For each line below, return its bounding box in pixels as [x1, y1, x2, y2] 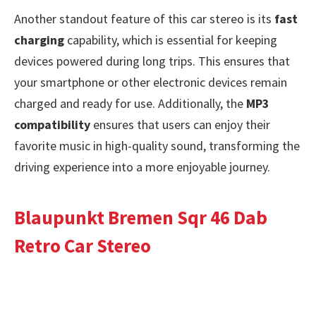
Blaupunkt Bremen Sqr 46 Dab [14, 205, 267, 229]
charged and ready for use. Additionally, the [14, 95, 246, 111]
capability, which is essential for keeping [64, 31, 277, 48]
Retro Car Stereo [14, 233, 151, 257]
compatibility [14, 116, 90, 133]
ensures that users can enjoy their [90, 116, 270, 133]
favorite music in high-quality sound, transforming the [14, 137, 300, 154]
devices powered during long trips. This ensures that [14, 52, 290, 69]
